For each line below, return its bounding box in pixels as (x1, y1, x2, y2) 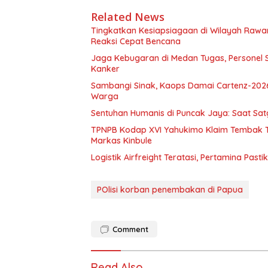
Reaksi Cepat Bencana (91, 36, 181, 47)
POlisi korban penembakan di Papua (97, 184, 243, 196)
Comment (112, 224, 148, 234)
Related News (91, 10, 165, 25)
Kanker (91, 63, 120, 75)
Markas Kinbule (91, 135, 152, 147)
